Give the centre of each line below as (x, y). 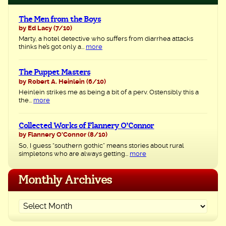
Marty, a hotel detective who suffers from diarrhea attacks (106, 39)
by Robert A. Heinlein (52, 82)
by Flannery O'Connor (52, 135)
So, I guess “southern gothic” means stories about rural (101, 146)
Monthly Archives (65, 180)
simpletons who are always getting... (74, 154)
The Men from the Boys (60, 19)
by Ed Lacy (35, 28)
